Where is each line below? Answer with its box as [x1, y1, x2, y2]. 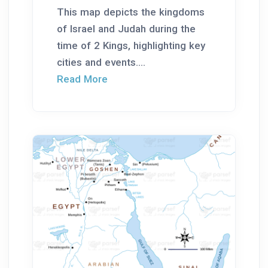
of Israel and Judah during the [57, 22, 196, 35]
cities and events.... [57, 56, 145, 68]
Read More [57, 72, 108, 85]
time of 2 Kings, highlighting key [57, 39, 205, 51]
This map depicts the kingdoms [57, 5, 205, 18]
